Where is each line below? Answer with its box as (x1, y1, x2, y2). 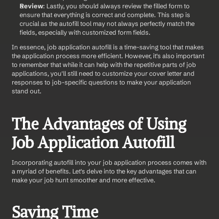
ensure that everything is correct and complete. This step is (20, 10, 190, 19)
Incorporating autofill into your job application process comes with (12, 158, 206, 166)
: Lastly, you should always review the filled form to (43, 1, 190, 10)
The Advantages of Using (12, 114, 186, 134)
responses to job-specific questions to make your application (12, 78, 191, 86)
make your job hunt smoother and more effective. (12, 175, 155, 184)
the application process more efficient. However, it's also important (12, 51, 204, 60)
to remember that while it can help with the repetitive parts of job (12, 60, 196, 68)
